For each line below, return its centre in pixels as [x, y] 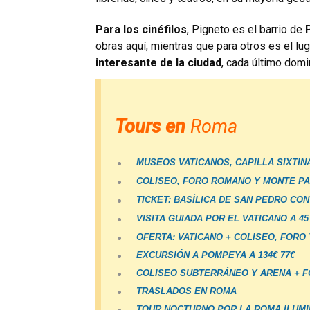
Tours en [153, 127]
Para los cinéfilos [141, 30]
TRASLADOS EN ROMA [186, 291]
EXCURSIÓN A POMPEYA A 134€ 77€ [216, 255]
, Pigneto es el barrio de [246, 30]
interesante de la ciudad [158, 63]
